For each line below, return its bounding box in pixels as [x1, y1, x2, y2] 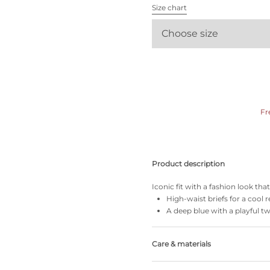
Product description [152, 159, 225, 168]
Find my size [49, 42, 103, 53]
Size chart [152, 3, 187, 12]
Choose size [162, 28, 218, 39]
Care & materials [152, 239, 211, 248]
